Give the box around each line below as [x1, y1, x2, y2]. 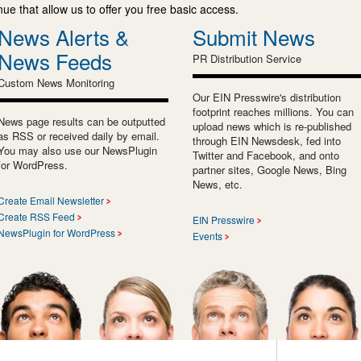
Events [193, 228, 222, 243]
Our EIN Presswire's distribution [193, 89, 341, 105]
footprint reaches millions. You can [193, 103, 354, 119]
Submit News [193, 21, 315, 52]
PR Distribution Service [193, 50, 301, 66]
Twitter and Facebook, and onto [193, 147, 339, 163]
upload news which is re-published [193, 118, 351, 134]
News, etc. [193, 176, 243, 192]
